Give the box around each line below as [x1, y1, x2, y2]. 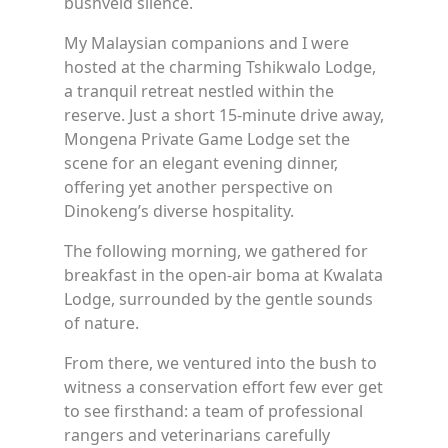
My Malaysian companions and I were [64, 32, 349, 55]
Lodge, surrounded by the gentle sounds [64, 288, 373, 311]
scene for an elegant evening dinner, [64, 152, 338, 175]
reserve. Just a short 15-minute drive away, [64, 104, 384, 127]
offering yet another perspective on [64, 176, 333, 199]
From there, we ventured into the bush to [64, 352, 377, 375]
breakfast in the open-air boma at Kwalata [64, 264, 383, 287]
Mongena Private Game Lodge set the [64, 128, 350, 151]
